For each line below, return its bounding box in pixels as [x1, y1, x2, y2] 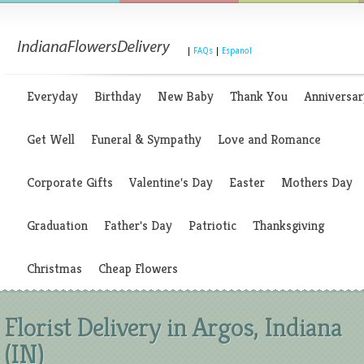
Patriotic [188, 217, 236, 234]
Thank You [230, 88, 288, 105]
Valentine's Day [129, 174, 213, 191]
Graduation [27, 217, 88, 234]
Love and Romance [218, 131, 321, 148]
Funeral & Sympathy [91, 131, 201, 148]
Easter [229, 174, 265, 191]
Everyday [27, 88, 78, 105]
